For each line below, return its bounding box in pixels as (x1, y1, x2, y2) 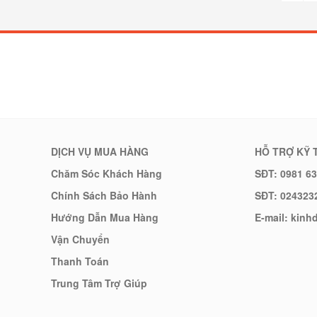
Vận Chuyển (51, 232, 110, 246)
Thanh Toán (51, 254, 109, 268)
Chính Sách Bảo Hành (51, 188, 157, 202)
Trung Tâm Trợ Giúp (51, 276, 147, 290)
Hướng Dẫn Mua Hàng (51, 210, 158, 224)
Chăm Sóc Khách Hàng (51, 166, 162, 180)
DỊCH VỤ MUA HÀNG (51, 144, 149, 158)
